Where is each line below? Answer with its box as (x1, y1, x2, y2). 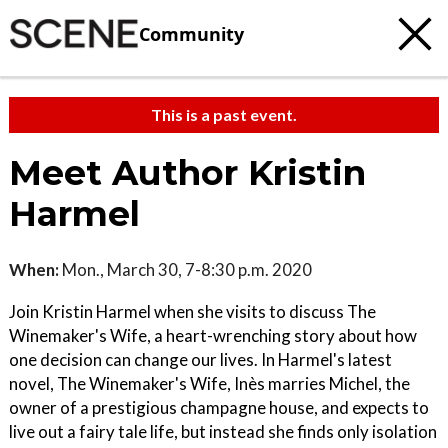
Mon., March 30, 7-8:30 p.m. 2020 (59, 259, 312, 280)
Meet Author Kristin (9, 152, 366, 194)
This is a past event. (151, 105, 297, 124)
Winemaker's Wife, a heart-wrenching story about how (9, 325, 417, 346)
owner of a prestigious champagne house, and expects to (9, 397, 429, 418)
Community (139, 21, 244, 46)
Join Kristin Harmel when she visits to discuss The (9, 301, 376, 322)
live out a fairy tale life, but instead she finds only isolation (9, 421, 437, 442)
